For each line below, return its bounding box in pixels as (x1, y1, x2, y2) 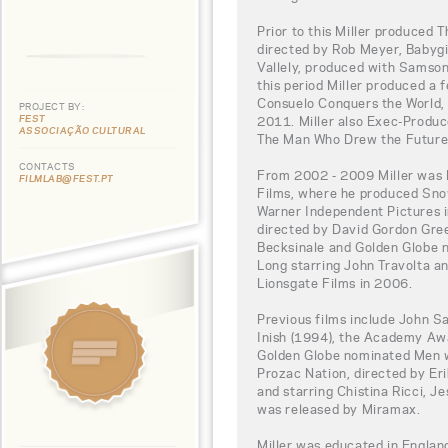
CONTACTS (19, 160, 75, 172)
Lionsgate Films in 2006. (257, 274, 413, 291)
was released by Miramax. (257, 400, 421, 417)
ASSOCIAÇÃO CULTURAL (19, 124, 146, 136)
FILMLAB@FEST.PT (19, 172, 114, 184)
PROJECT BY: (19, 100, 84, 112)
